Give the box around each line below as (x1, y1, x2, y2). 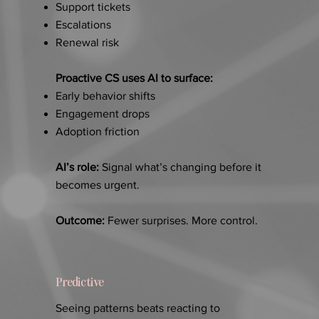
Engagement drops (55, 108, 150, 120)
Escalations (55, 19, 111, 31)
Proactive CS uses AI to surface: (55, 72, 213, 85)
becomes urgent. (55, 179, 140, 192)
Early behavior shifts (55, 90, 155, 103)
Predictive (55, 273, 103, 290)
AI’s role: (55, 161, 102, 174)
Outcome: (55, 214, 108, 227)
